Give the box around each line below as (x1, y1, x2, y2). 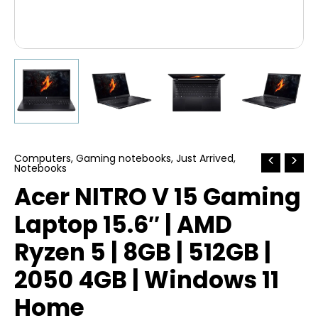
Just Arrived (176, 150, 234, 165)
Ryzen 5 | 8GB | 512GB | (14, 236, 271, 268)
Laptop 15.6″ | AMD (14, 208, 232, 241)
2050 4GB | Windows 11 (14, 263, 279, 296)
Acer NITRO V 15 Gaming (14, 180, 301, 213)
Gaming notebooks (76, 150, 171, 165)
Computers (14, 150, 71, 165)
